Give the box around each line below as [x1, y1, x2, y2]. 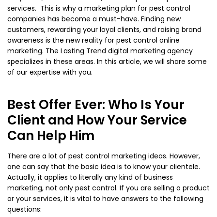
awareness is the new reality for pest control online [7, 35, 180, 46]
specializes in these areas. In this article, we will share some [7, 57, 207, 67]
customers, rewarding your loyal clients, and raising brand [7, 25, 201, 35]
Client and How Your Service [7, 111, 187, 129]
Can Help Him [7, 127, 94, 145]
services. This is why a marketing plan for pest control [7, 3, 190, 14]
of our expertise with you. [7, 67, 93, 77]
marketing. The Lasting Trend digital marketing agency [7, 46, 193, 56]
